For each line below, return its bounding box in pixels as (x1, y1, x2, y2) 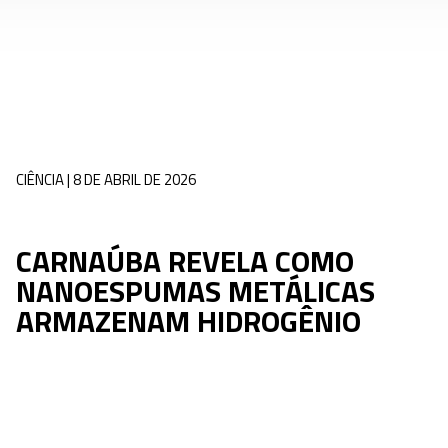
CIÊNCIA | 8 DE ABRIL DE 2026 (15, 168, 196, 192)
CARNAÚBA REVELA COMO (15, 237, 354, 284)
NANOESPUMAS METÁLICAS (15, 267, 375, 314)
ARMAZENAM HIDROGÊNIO (15, 297, 361, 344)
